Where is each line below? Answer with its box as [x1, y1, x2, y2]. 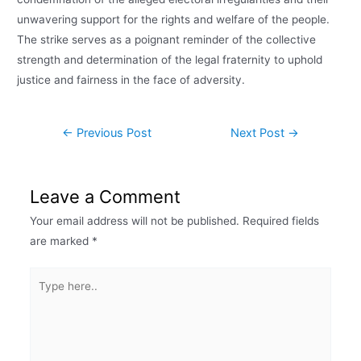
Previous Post [73, 125, 151, 140]
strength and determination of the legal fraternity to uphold [17, 52, 323, 66]
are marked [29, 234, 92, 247]
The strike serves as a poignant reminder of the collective [17, 32, 317, 46]
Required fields [242, 214, 319, 227]
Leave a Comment [29, 185, 180, 207]
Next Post [230, 125, 288, 140]
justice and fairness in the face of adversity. [17, 73, 246, 86]
